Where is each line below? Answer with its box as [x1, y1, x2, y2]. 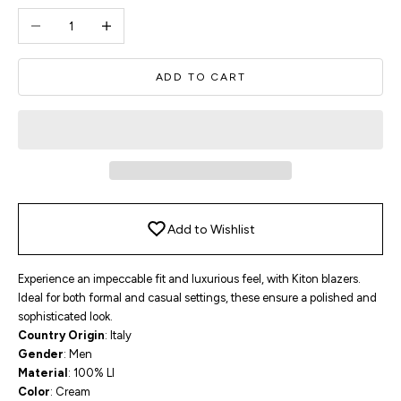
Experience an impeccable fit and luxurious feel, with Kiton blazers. [18, 272, 361, 286]
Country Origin [18, 328, 105, 343]
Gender [18, 347, 64, 362]
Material [18, 366, 68, 380]
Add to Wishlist [167, 221, 255, 237]
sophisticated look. [18, 310, 113, 324]
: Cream [50, 385, 90, 399]
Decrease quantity [18, 11, 113, 24]
